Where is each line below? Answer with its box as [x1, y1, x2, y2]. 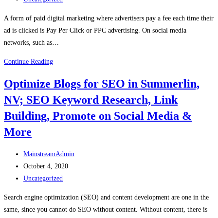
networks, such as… [4, 39, 59, 47]
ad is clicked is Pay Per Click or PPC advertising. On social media [4, 27, 186, 35]
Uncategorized [23, 175, 63, 182]
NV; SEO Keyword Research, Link [4, 93, 178, 106]
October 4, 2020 [23, 163, 68, 170]
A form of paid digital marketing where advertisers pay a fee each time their [4, 15, 214, 22]
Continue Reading [4, 58, 53, 66]
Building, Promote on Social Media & [4, 109, 192, 122]
